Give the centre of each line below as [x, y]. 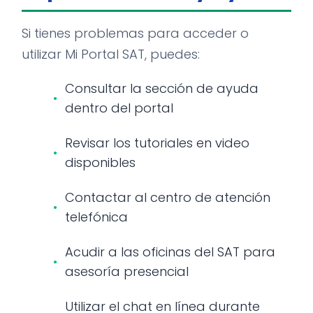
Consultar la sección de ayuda [162, 88]
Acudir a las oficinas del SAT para [170, 252]
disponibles [100, 162]
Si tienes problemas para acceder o [135, 33]
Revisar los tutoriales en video [157, 143]
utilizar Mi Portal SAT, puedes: [111, 54]
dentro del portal [119, 108]
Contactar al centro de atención [168, 197]
